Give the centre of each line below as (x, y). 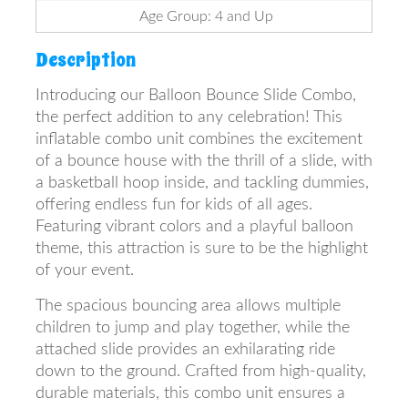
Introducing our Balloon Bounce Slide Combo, (196, 95)
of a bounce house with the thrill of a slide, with (204, 160)
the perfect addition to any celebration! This (189, 117)
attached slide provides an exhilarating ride (185, 349)
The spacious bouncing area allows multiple (188, 305)
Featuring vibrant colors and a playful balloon (194, 226)
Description (86, 60)
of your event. (85, 270)
